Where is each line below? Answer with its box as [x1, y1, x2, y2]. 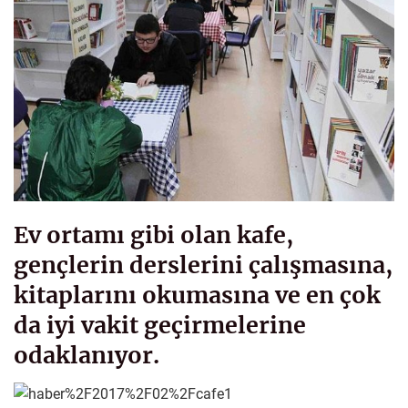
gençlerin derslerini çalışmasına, [14, 250, 393, 280]
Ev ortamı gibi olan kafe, [14, 220, 293, 250]
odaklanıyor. [14, 341, 159, 371]
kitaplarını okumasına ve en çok [14, 280, 381, 311]
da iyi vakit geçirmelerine [14, 311, 306, 341]
